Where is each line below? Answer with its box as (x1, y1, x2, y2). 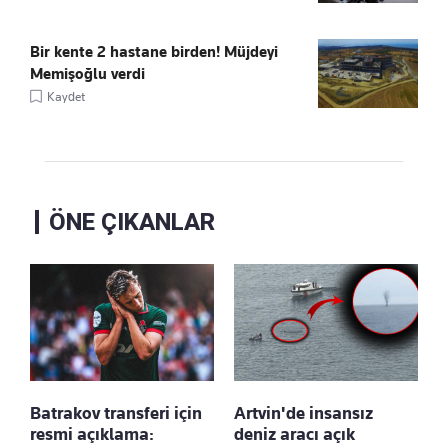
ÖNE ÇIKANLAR (49, 207, 215, 236)
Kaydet (47, 88, 85, 104)
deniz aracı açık (234, 423, 355, 444)
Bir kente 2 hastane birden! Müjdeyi (30, 42, 278, 61)
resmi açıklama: (30, 423, 154, 444)
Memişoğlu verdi (30, 64, 145, 83)
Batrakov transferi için (30, 402, 202, 423)
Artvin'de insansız (234, 402, 373, 423)
